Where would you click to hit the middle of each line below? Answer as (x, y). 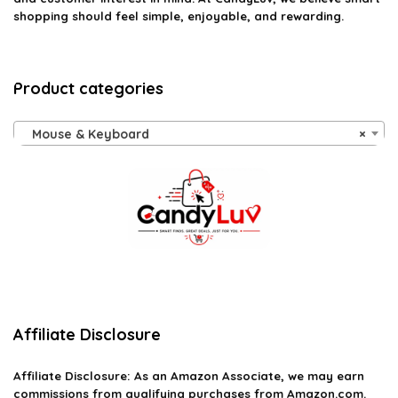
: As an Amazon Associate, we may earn (246, 376)
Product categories (88, 89)
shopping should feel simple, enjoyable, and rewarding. (179, 16)
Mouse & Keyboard (85, 135)
